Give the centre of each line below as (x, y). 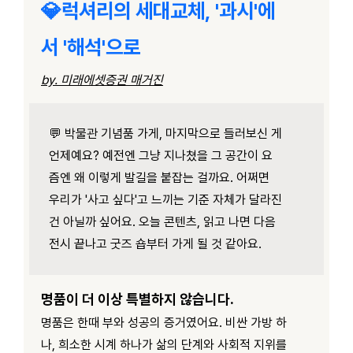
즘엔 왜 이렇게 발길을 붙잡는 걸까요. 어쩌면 (159, 177)
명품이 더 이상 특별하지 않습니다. (137, 299)
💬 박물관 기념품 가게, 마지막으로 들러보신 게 (165, 133)
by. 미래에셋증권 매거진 (102, 80)
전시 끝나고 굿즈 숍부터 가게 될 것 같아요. (155, 243)
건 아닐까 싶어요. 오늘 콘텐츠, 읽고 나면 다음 (162, 221)
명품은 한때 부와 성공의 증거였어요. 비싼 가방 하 (164, 322)
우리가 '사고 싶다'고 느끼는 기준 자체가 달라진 (165, 199)
